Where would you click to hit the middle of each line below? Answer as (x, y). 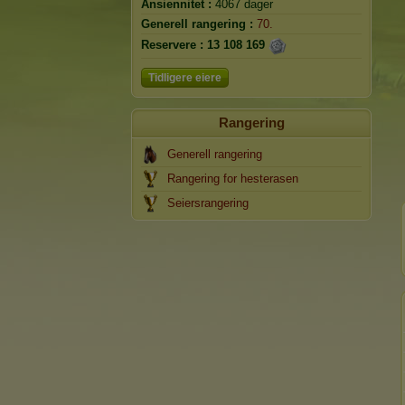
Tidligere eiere (185, 78)
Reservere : (172, 45)
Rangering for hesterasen (233, 179)
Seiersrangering (208, 203)
